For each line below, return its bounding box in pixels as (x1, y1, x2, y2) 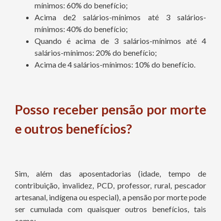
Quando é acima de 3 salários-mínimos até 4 (35, 36, 206, 46)
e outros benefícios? (15, 121, 132, 137)
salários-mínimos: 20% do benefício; (35, 48, 157, 58)
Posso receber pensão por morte (15, 102, 206, 118)
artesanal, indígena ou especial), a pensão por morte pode (15, 192, 206, 202)
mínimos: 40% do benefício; (35, 24, 128, 34)
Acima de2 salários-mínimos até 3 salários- (35, 12, 206, 22)
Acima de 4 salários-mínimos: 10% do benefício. (35, 60, 195, 70)
